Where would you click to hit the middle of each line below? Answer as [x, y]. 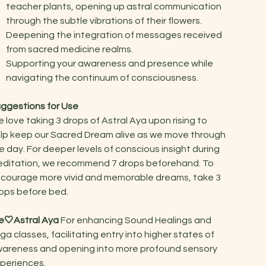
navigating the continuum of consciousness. [102, 77]
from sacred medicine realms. [70, 49]
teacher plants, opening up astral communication [114, 6]
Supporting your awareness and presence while [110, 63]
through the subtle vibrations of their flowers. [104, 20]
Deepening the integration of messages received [114, 35]
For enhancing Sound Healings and [136, 220]
